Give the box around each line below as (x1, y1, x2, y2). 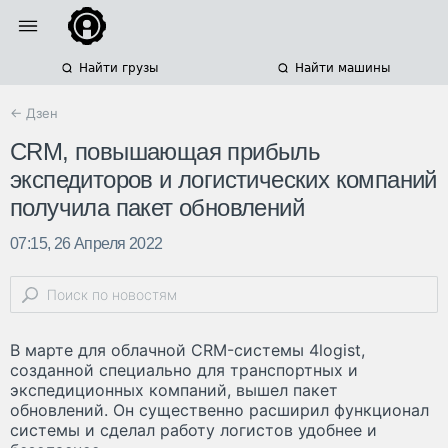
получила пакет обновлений (10, 194, 304, 222)
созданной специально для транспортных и (10, 360, 358, 381)
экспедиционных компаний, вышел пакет (10, 380, 338, 401)
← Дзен (10, 105, 58, 121)
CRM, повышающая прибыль (10, 138, 321, 166)
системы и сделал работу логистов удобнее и (10, 420, 377, 441)
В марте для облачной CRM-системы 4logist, (10, 340, 365, 361)
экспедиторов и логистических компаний (10, 166, 437, 194)
